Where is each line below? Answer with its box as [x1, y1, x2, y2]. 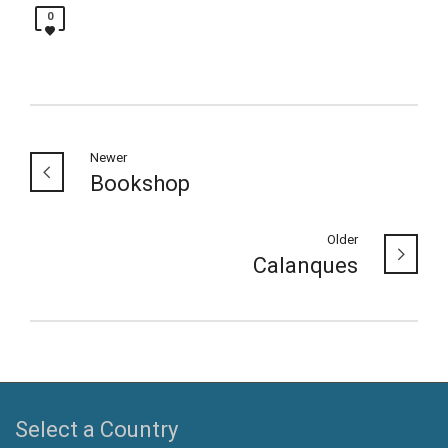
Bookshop [90, 170, 190, 196]
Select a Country [15, 416, 178, 442]
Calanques [253, 252, 358, 278]
